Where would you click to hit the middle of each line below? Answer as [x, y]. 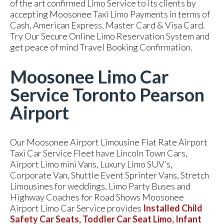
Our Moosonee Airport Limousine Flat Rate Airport [109, 142]
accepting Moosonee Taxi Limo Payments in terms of [110, 14]
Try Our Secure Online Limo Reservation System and [110, 36]
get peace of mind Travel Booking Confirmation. [101, 47]
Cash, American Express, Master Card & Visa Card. [107, 25]
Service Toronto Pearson [107, 94]
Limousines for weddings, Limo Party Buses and [100, 186]
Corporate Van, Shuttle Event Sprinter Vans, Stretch [109, 175]
